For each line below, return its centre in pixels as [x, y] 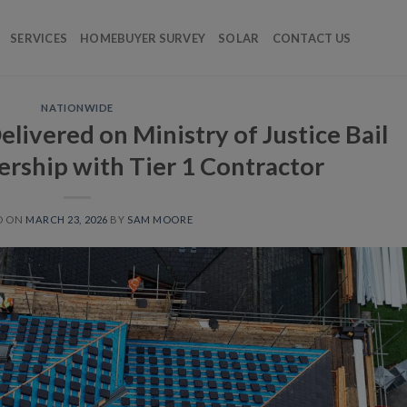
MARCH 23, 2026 [66, 219]
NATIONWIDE [78, 108]
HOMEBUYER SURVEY [143, 38]
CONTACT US [312, 38]
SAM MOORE [160, 219]
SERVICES [39, 38]
